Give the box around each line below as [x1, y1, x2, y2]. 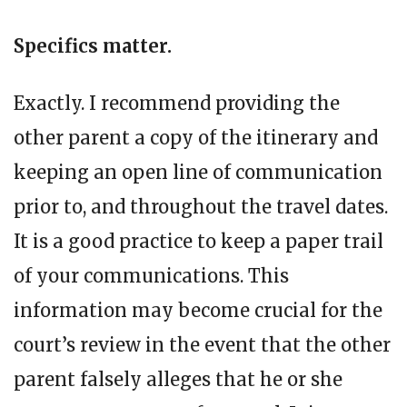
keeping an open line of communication [14, 160, 382, 184]
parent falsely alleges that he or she [14, 367, 342, 391]
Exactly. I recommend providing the [14, 91, 340, 114]
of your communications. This [14, 263, 289, 287]
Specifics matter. [14, 34, 172, 57]
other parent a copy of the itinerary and [14, 125, 378, 149]
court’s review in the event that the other [14, 333, 391, 356]
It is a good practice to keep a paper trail [14, 229, 383, 253]
